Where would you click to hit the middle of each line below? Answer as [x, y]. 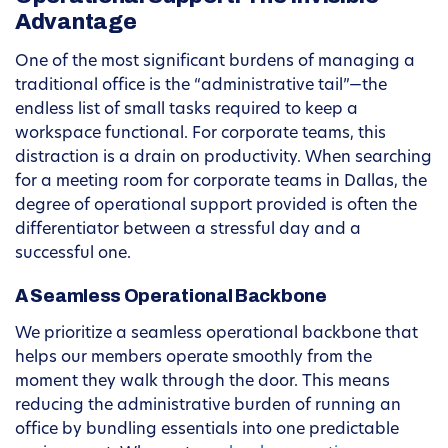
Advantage [76, 22]
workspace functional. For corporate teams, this [200, 134]
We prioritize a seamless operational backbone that [216, 334]
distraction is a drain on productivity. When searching [223, 158]
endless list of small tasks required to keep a [186, 110]
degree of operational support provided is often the [216, 206]
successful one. [73, 254]
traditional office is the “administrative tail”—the [201, 86]
